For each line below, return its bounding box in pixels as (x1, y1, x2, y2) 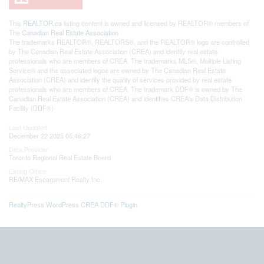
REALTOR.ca (23, 18, 62, 28)
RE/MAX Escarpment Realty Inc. (9, 174, 102, 184)
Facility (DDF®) (9, 103, 54, 113)
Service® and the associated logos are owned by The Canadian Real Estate (9, 65, 226, 75)
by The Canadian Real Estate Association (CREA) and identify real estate (9, 46, 217, 56)
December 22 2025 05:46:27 (9, 130, 90, 140)
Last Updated (9, 122, 47, 132)
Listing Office (9, 166, 46, 176)
